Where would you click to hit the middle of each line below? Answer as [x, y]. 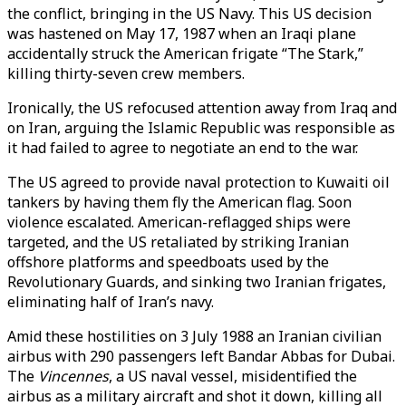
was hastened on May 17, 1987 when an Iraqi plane [182, 34]
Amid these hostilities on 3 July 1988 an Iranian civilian [194, 336]
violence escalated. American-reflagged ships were [179, 222]
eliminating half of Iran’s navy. [111, 302]
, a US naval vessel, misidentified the [233, 376]
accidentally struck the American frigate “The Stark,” [185, 53]
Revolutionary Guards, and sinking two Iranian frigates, [197, 282]
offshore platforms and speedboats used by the [168, 262]
